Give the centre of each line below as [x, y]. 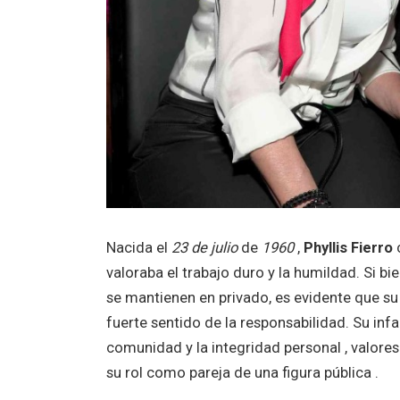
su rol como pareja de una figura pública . [242, 373]
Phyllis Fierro [348, 248]
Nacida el [138, 248]
